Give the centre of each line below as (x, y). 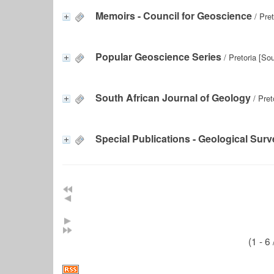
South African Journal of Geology (173, 97)
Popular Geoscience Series (158, 56)
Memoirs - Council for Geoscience (174, 15)
